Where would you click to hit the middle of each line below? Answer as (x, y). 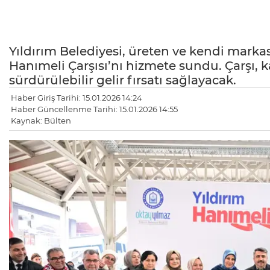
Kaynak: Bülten (41, 121)
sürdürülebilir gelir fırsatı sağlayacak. (123, 80)
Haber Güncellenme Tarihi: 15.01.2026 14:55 (94, 109)
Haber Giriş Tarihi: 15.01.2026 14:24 (77, 98)
